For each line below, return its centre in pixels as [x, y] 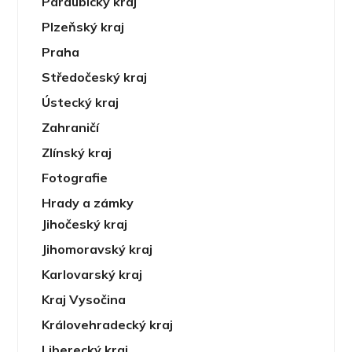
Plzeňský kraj [83, 26]
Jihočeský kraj [85, 224]
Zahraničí [71, 127]
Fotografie [75, 177]
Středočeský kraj [95, 77]
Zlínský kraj [77, 152]
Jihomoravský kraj [97, 249]
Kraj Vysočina [84, 299]
